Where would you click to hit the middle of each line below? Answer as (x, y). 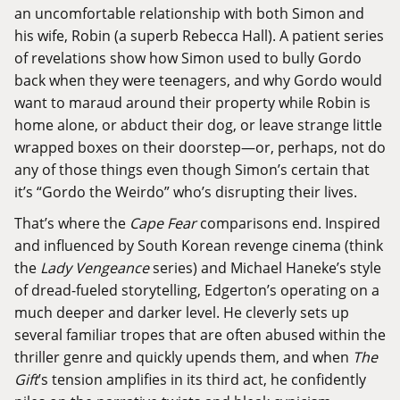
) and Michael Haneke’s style (287, 268)
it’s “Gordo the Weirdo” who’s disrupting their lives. (186, 192)
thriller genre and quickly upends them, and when (183, 357)
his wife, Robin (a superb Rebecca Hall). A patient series (199, 36)
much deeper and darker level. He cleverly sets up (182, 312)
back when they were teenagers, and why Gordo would (198, 80)
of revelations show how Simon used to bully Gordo (188, 58)
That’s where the (72, 223)
